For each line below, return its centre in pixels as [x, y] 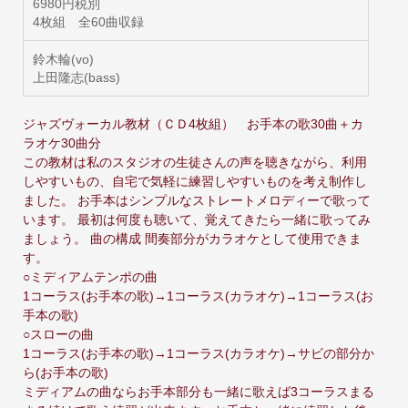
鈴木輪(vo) [63, 59]
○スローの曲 [58, 334]
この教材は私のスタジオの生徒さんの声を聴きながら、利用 [195, 162]
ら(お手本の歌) [66, 372]
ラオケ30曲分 [62, 143]
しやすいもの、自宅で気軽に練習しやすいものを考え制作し [195, 181]
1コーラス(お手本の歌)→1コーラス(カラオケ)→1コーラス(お [198, 296]
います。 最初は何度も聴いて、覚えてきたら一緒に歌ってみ [197, 219]
